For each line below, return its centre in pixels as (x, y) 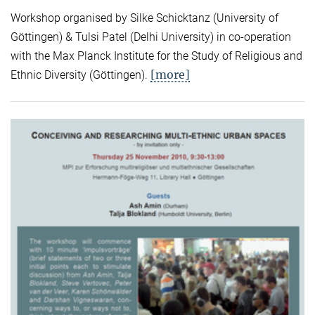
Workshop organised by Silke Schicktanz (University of (144, 18)
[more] (170, 74)
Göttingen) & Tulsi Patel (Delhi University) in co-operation (151, 37)
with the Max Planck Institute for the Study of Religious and (156, 56)
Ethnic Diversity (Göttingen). (81, 75)
